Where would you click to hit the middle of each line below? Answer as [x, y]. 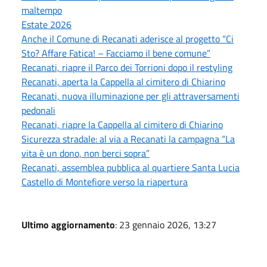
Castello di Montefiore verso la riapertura [105, 181]
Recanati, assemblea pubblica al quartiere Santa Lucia [131, 167]
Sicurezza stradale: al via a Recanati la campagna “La [128, 139]
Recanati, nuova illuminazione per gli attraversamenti [131, 96]
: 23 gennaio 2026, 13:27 [166, 224]
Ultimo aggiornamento [68, 224]
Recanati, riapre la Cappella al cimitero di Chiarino [122, 124]
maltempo [42, 10]
